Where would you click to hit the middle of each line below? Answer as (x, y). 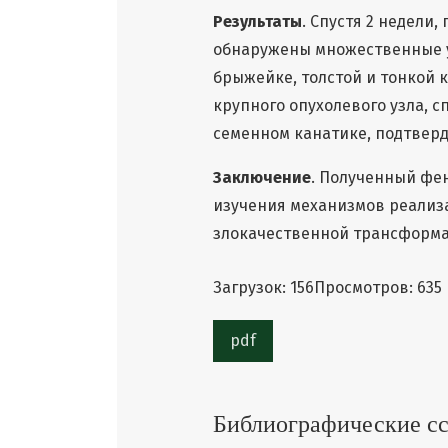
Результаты (257, 22)
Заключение (262, 178)
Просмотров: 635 (378, 288)
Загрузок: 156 (263, 288)
